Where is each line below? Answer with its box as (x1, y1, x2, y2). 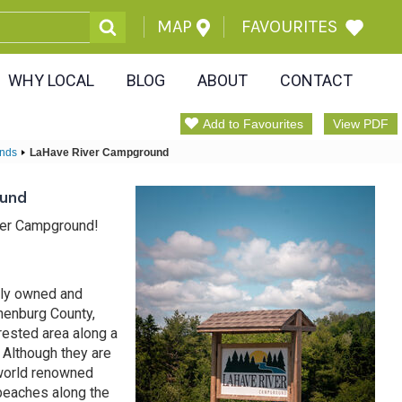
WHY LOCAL (8, 71, 94, 90)
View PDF (333, 117, 389, 131)
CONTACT (280, 71, 353, 90)
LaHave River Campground (30, 146, 169, 159)
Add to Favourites (203, 117, 303, 131)
